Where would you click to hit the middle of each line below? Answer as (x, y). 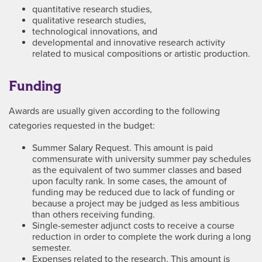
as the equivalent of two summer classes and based (137, 170)
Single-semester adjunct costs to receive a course (133, 226)
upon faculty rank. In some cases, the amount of (130, 181)
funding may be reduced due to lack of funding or (133, 192)
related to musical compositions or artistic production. (141, 54)
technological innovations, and (95, 32)
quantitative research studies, (92, 9)
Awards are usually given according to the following (114, 111)
